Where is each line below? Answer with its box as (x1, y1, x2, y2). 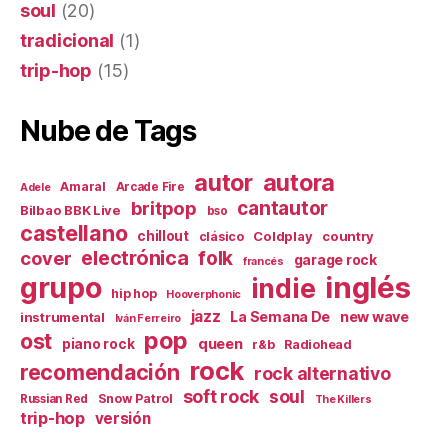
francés (242, 254, 284, 268)
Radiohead (284, 336, 352, 352)
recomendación (20, 359, 180, 385)
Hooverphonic (166, 287, 242, 301)
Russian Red (20, 391, 89, 406)
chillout (137, 227, 189, 244)
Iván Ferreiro (114, 311, 181, 325)
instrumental (20, 308, 105, 325)
